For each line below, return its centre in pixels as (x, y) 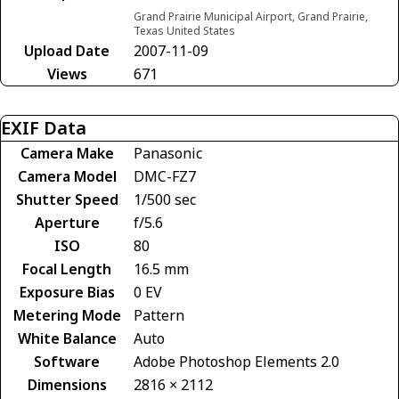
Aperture (67, 223)
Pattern (159, 315)
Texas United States (184, 31)
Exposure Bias (67, 292)
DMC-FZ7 (165, 176)
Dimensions (67, 385)
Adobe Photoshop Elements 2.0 (236, 362)
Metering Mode (67, 315)
